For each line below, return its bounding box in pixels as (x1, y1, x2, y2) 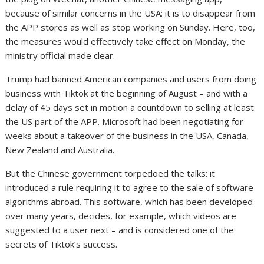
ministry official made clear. (5, 49, 115, 61)
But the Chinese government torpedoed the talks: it (5, 167, 216, 179)
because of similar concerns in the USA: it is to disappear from (5, 6, 256, 19)
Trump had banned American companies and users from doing (5, 72, 257, 85)
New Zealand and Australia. (5, 143, 115, 156)
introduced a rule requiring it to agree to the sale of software (5, 181, 254, 193)
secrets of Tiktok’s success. (5, 237, 118, 250)
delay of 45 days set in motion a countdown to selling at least (5, 101, 255, 113)
